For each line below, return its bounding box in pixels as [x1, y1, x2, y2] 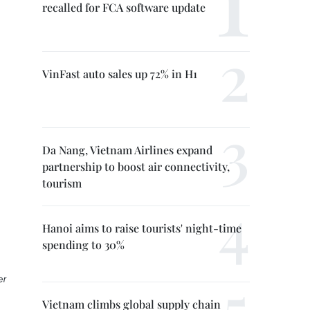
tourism [42, 176, 82, 190]
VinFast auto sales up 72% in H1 [42, 66, 197, 81]
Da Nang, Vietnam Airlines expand [42, 143, 212, 157]
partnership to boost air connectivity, [42, 159, 230, 174]
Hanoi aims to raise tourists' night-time [42, 221, 241, 235]
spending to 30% [42, 237, 125, 252]
